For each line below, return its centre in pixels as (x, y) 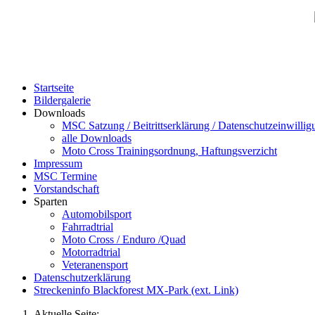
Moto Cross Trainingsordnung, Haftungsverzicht (169, 151)
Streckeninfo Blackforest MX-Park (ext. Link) (136, 290)
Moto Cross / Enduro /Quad (124, 239)
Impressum (58, 163)
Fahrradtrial (88, 227)
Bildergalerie (62, 100)
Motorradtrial (91, 252)
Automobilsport (97, 214)
